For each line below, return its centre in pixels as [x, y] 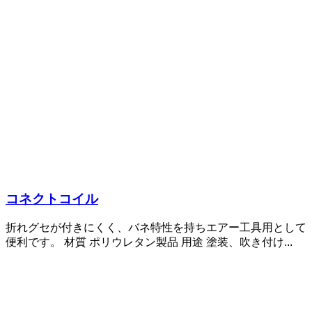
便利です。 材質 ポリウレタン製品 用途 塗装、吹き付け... [149, 242]
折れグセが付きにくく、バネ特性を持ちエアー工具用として [156, 228]
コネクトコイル [52, 198]
